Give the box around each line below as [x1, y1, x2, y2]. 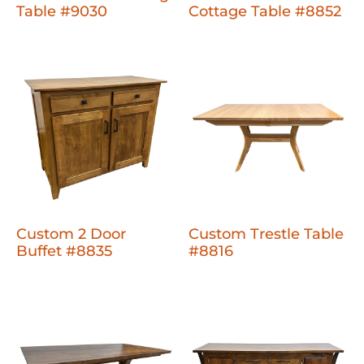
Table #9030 [16, 2, 107, 21]
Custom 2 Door [16, 225, 126, 244]
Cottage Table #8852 [188, 2, 342, 21]
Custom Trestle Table [188, 225, 344, 244]
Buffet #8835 [16, 242, 112, 261]
